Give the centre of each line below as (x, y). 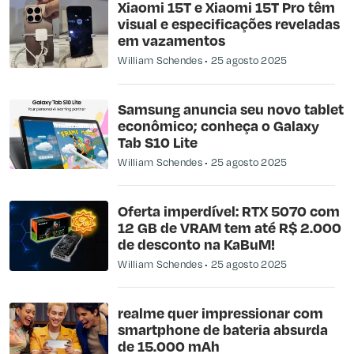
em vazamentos (172, 40)
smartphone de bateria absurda (223, 329)
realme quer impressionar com (221, 312)
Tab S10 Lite (158, 142)
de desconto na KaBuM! (197, 243)
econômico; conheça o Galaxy (219, 126)
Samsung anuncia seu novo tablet (231, 109)
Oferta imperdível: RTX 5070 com (229, 210)
